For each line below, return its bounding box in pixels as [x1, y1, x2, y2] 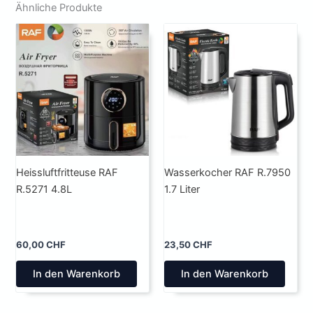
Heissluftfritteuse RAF [16, 166, 119, 180]
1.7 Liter [164, 183, 200, 196]
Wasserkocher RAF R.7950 [164, 166, 291, 180]
